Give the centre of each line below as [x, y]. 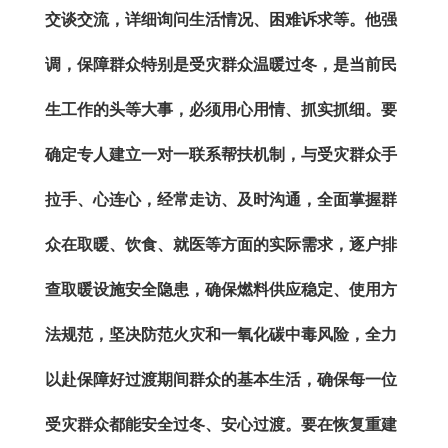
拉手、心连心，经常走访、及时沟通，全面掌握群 [221, 199]
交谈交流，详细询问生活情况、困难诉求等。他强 [221, 19]
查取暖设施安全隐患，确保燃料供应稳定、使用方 [221, 289]
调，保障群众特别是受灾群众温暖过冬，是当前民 [221, 64]
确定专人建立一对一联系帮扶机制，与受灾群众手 [221, 154]
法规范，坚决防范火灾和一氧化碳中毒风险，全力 [221, 334]
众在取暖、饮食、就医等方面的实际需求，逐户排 [221, 244]
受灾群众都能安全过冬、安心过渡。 [173, 424]
